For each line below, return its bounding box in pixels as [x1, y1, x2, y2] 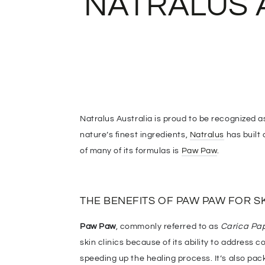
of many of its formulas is [80, 146, 182, 156]
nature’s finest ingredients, [80, 130, 190, 140]
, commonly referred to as [115, 221, 221, 231]
